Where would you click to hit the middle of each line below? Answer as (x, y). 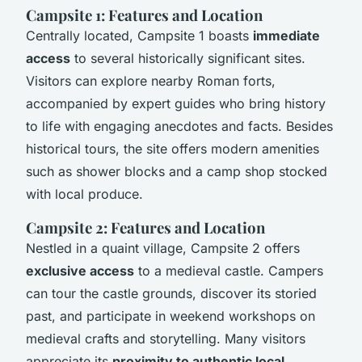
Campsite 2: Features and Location (145, 227)
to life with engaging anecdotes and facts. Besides (179, 126)
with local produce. (84, 194)
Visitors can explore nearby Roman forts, (151, 80)
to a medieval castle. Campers (229, 270)
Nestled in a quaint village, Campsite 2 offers (163, 248)
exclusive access (80, 270)
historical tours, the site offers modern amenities (173, 148)
